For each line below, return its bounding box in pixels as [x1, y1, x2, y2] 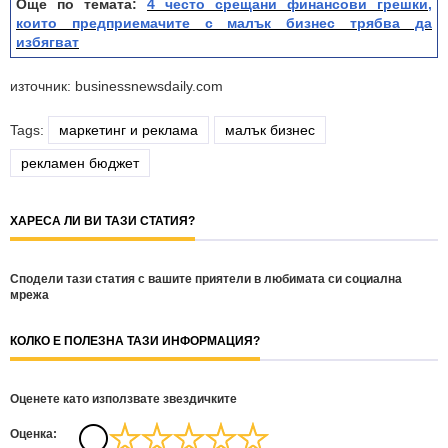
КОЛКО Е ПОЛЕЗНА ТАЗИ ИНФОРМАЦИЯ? [10, 334, 260, 348]
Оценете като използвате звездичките [10, 392, 237, 406]
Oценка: [10, 427, 57, 441]
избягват [16, 34, 79, 50]
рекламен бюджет [21, 155, 139, 171]
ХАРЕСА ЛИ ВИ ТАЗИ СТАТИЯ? [10, 214, 195, 228]
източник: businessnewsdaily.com [10, 78, 223, 94]
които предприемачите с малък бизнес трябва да [16, 15, 432, 31]
